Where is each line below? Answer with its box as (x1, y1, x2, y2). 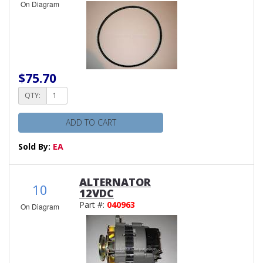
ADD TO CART (65, 116, 116, 128)
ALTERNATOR (79, 174, 151, 189)
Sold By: (18, 140, 53, 152)
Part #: (79, 198, 107, 210)
